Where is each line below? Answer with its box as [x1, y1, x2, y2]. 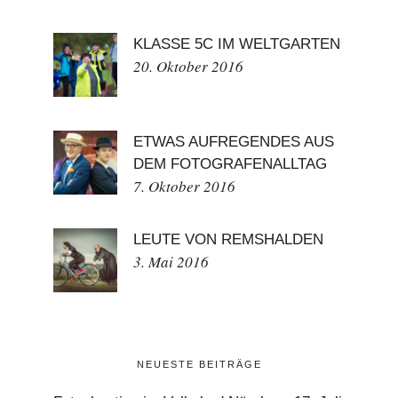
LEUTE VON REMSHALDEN [133, 230, 323, 248]
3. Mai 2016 [133, 251, 209, 272]
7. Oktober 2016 [133, 175, 235, 196]
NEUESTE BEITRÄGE [136, 358, 262, 370]
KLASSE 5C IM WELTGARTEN [133, 35, 340, 52]
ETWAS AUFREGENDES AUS [133, 132, 334, 150]
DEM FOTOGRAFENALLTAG [133, 155, 327, 172]
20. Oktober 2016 [133, 55, 243, 76]
